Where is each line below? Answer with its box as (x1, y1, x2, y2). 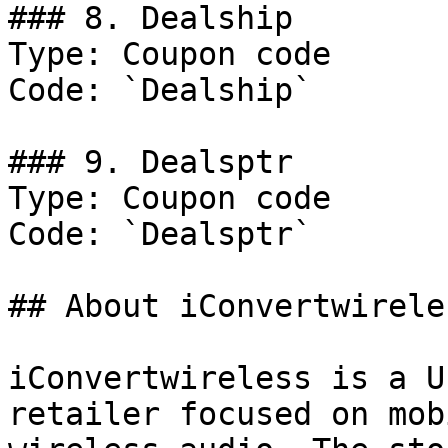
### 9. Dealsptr (8, 144, 293, 180)
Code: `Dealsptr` (8, 216, 312, 252)
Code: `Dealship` (8, 72, 312, 108)
